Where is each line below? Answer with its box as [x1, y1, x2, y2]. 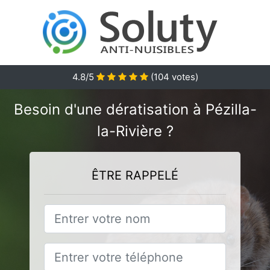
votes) [169, 71, 198, 83]
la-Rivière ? [96, 122, 174, 140]
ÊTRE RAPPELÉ [92, 168, 178, 183]
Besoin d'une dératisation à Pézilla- [13, 101, 257, 118]
